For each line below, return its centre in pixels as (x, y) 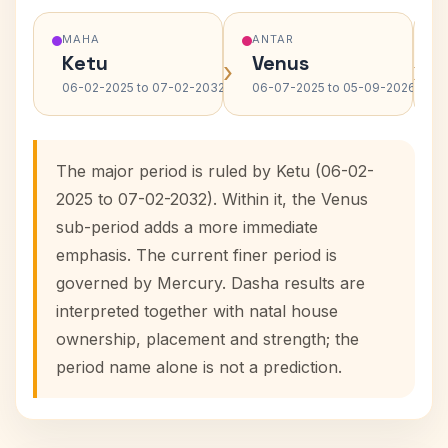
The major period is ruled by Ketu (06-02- (215, 171)
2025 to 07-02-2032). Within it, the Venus (212, 199)
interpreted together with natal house (197, 311)
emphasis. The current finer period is (196, 255)
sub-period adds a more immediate (187, 227)
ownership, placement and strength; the (207, 339)
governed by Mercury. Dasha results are (210, 283)
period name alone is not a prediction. (199, 367)
